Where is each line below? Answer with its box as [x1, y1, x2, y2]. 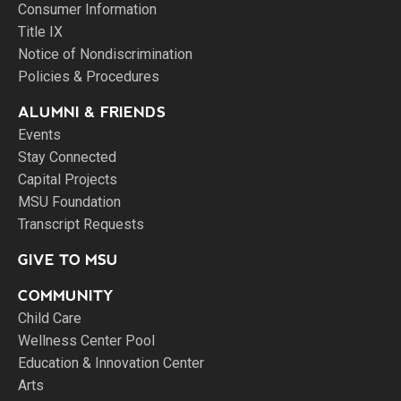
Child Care [18, 310, 81, 327]
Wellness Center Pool [18, 332, 155, 349]
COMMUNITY [18, 287, 114, 304]
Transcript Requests [18, 216, 144, 233]
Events [18, 126, 61, 143]
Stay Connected [18, 149, 116, 166]
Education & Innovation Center [18, 354, 204, 371]
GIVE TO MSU [18, 252, 118, 269]
